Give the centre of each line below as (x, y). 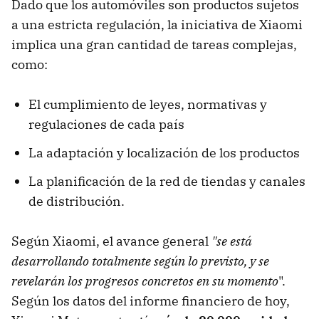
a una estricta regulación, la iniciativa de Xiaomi (157, 24)
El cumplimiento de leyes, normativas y (148, 104)
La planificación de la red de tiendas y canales (167, 181)
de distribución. (78, 201)
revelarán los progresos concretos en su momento (145, 281)
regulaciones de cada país (106, 124)
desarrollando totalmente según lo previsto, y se (140, 261)
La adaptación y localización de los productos (164, 152)
